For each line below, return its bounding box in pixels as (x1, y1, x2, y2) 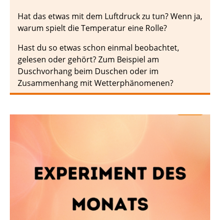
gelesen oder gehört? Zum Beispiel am (18, 54, 159, 65)
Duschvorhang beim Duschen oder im (18, 65, 159, 77)
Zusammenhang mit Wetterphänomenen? (18, 77, 173, 88)
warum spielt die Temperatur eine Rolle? (18, 22, 167, 33)
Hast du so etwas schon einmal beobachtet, (18, 42, 179, 53)
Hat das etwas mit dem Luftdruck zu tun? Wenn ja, (18, 10, 202, 22)
